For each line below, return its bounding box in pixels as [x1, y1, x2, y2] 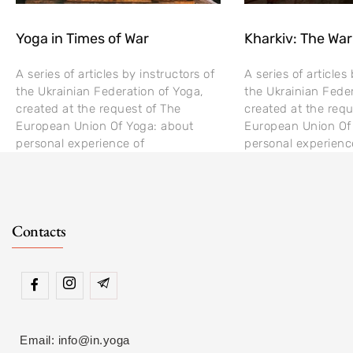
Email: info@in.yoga [20, 333, 130, 347]
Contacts [12, 220, 66, 241]
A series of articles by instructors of [16, 66, 214, 81]
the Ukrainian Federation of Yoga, [16, 84, 204, 98]
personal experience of [16, 136, 144, 150]
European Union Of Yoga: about [16, 118, 194, 133]
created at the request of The [16, 101, 181, 116]
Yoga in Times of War [16, 29, 149, 47]
